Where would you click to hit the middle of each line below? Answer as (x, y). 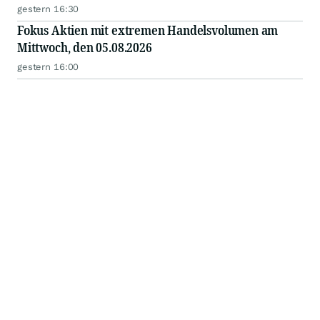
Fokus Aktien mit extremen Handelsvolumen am (148, 30)
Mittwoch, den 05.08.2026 (85, 47)
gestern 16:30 (48, 9)
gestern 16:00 (48, 67)
